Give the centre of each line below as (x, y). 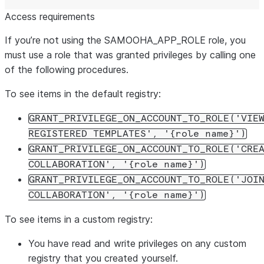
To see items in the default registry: (83, 94)
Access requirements (50, 16)
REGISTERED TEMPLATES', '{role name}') (137, 134)
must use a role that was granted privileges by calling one (130, 55)
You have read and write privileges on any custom (137, 243)
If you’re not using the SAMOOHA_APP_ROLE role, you (125, 40)
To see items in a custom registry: (79, 219)
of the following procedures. (67, 70)
